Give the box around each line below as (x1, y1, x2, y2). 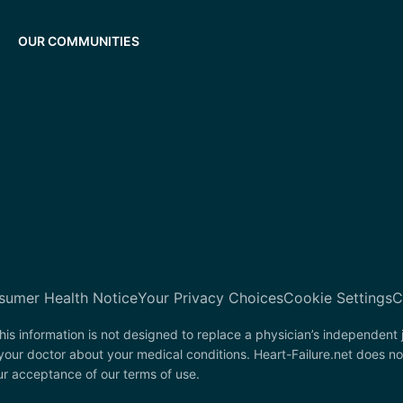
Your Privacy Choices (138, 288, 283, 307)
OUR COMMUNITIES (18, 33, 139, 49)
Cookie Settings (283, 288, 392, 307)
